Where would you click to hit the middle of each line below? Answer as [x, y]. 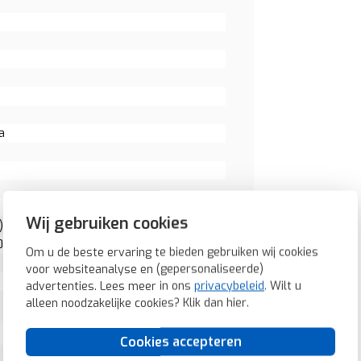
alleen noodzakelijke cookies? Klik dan [126, 303]
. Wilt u [283, 286]
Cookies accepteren [180, 342]
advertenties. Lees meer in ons [110, 286]
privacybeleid [229, 286]
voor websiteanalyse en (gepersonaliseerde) [145, 269]
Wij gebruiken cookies [107, 223]
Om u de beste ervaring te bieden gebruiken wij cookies [172, 252]
